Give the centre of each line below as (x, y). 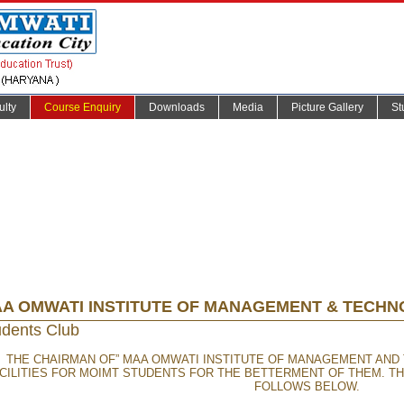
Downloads (176, 107)
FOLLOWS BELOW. (307, 386)
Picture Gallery (327, 107)
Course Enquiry (82, 107)
